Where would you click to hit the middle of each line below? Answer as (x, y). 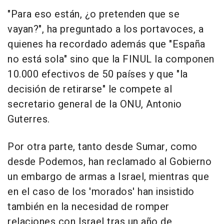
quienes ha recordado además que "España (106, 44)
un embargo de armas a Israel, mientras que (108, 177)
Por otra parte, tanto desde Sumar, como (102, 147)
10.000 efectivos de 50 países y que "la (98, 74)
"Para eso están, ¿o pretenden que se (93, 14)
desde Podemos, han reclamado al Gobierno (109, 162)
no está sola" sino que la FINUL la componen (111, 59)
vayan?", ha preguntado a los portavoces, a (105, 29)
